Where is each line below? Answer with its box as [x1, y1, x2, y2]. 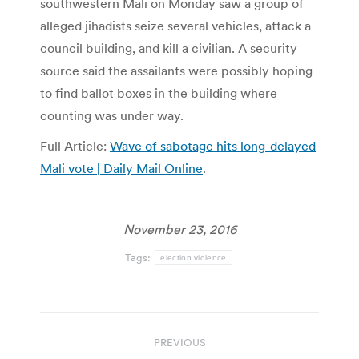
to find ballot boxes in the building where [40, 85, 277, 102]
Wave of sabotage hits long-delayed [110, 138, 316, 155]
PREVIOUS [153, 336, 206, 350]
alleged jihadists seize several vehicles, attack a [40, 18, 311, 34]
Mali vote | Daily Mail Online [40, 160, 203, 177]
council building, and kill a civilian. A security [40, 40, 297, 57]
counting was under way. [40, 107, 184, 124]
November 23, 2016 [123, 221, 236, 238]
